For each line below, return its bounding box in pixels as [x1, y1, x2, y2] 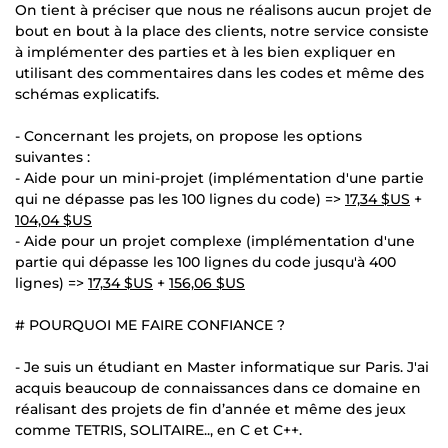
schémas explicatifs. [15, 84, 159, 103]
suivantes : [15, 147, 90, 166]
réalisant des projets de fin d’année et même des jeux [15, 399, 406, 418]
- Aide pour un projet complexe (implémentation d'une [15, 231, 415, 250]
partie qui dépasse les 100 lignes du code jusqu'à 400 [15, 252, 396, 271]
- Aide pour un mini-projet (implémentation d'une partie [15, 168, 424, 187]
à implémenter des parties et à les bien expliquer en [15, 42, 396, 61]
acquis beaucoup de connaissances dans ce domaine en [15, 378, 421, 397]
